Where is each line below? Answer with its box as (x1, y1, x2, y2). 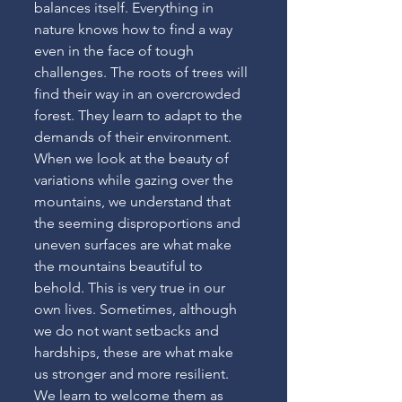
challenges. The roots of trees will (34, 64, 251, 81)
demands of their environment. (34, 128, 235, 145)
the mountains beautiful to (34, 258, 206, 275)
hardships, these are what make (34, 344, 237, 361)
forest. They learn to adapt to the (34, 107, 246, 124)
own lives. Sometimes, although (34, 301, 240, 318)
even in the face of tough (34, 42, 197, 59)
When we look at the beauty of (34, 150, 232, 167)
